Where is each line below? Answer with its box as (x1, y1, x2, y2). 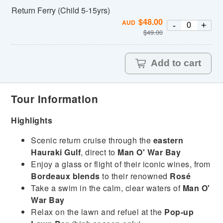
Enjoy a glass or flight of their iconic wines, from (31, 158, 211, 170)
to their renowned (100, 170, 170, 182)
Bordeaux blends (31, 170, 100, 182)
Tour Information (11, 91, 99, 106)
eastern (153, 134, 184, 146)
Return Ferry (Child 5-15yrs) (11, 4, 111, 16)
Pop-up (164, 206, 194, 218)
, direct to (81, 146, 118, 158)
